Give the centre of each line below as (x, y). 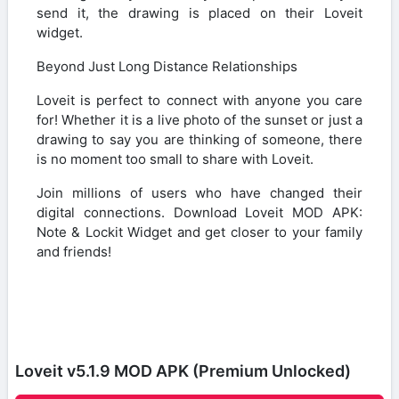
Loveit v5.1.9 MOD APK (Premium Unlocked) (183, 370)
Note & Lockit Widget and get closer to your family (199, 232)
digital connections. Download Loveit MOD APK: (199, 212)
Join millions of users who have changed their (199, 192)
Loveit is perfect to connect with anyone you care (199, 100)
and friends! (74, 251)
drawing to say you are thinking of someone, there (199, 139)
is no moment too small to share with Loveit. (175, 159)
